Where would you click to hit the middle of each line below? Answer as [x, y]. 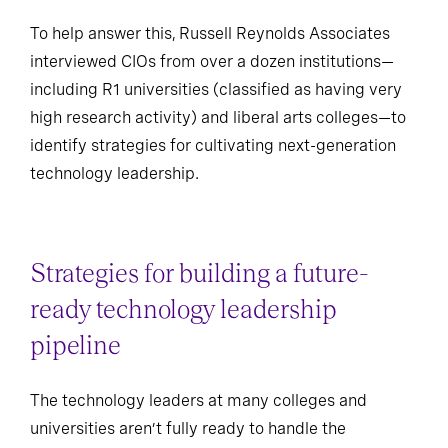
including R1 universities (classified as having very [216, 90]
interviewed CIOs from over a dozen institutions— [212, 62]
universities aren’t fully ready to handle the [188, 429]
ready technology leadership [183, 310]
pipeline [75, 346]
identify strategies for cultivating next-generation [213, 146]
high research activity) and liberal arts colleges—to [218, 118]
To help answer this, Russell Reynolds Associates [210, 34]
